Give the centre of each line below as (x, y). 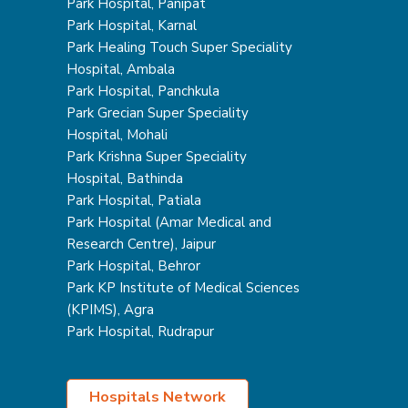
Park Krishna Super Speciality (156, 157)
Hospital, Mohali (117, 135)
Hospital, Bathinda (124, 178)
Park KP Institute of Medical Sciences (183, 288)
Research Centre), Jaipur (141, 244)
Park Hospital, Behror (133, 266)
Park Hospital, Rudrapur (140, 331)
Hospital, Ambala (120, 69)
